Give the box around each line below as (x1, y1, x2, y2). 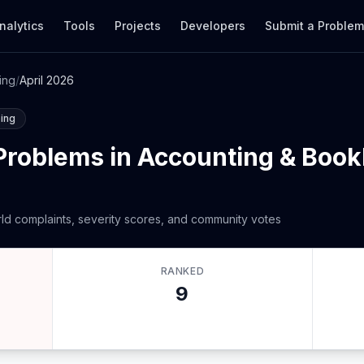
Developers (180, 19, 246, 32)
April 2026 (19, 73, 74, 87)
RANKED (160, 265, 205, 277)
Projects (115, 19, 162, 32)
